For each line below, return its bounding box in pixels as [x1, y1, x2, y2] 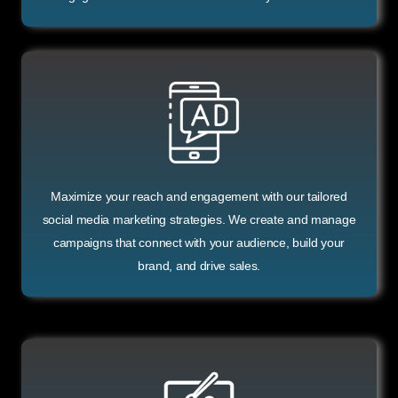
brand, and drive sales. [137, 259, 261, 274]
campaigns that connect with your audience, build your [52, 235, 346, 251]
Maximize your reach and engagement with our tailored [51, 189, 347, 204]
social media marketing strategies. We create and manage [42, 212, 356, 227]
